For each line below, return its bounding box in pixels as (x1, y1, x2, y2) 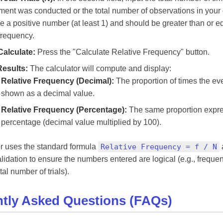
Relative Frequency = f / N (101, 142, 217, 151)
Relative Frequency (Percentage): (1, 106, 127, 114)
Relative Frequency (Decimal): (1, 77, 114, 85)
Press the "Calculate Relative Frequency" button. (35, 48, 210, 56)
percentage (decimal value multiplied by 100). (1, 118, 161, 126)
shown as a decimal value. (1, 89, 95, 98)
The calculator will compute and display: (28, 64, 171, 73)
